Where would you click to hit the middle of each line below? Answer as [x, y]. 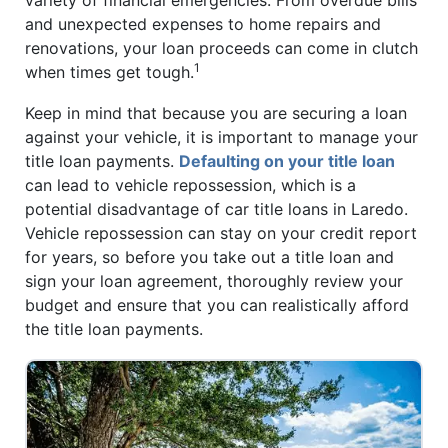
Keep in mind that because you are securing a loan [216, 113]
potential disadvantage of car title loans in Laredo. [216, 209]
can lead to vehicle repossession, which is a [190, 185]
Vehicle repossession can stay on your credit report [221, 233]
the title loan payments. [114, 329]
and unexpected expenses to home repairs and [203, 23]
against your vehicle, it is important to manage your [221, 137]
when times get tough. [109, 71]
